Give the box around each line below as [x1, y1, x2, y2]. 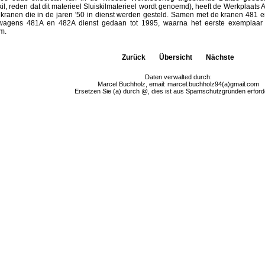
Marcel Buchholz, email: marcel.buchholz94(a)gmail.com [97, 80, 259, 88]
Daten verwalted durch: [144, 73, 212, 80]
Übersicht [159, 53, 192, 62]
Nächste [206, 53, 234, 62]
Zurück [122, 53, 146, 62]
